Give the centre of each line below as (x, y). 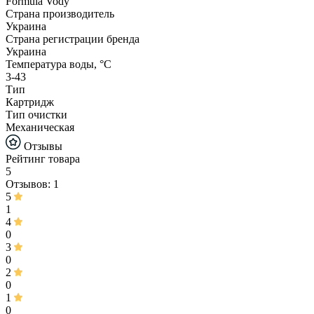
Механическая (40, 128)
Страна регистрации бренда (73, 39)
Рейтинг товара (43, 159)
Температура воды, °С (59, 64)
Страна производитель (60, 14)
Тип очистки (36, 115)
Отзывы (42, 146)
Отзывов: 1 (32, 184)
